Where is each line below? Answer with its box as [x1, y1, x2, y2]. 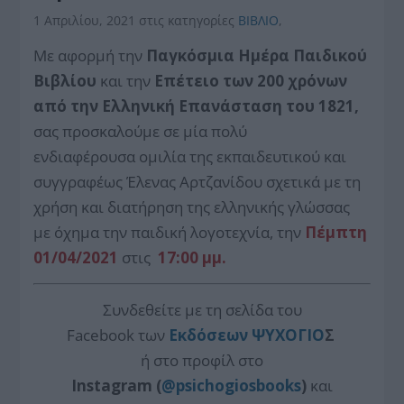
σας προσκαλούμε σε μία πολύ [33, 120, 248, 142]
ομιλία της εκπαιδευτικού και [139, 145, 347, 167]
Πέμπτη [305, 221, 368, 243]
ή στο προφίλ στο [141, 349, 263, 371]
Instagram [71, 374, 156, 396]
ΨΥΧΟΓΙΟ [251, 324, 325, 345]
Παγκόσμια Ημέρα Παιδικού [146, 44, 368, 66]
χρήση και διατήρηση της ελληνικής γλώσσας [33, 196, 351, 217]
